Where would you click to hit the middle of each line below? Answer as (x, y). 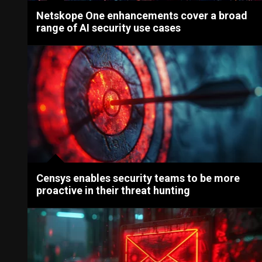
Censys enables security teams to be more (138, 178)
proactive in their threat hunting (113, 190)
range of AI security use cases (109, 27)
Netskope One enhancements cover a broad (142, 15)
